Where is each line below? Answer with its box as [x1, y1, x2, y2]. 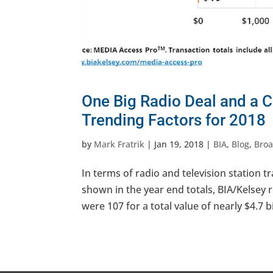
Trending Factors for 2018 [82, 111, 266, 130]
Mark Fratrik [94, 138, 145, 151]
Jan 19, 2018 [154, 138, 204, 151]
